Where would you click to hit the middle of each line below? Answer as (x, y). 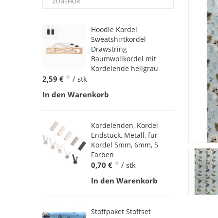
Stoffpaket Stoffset (121, 211)
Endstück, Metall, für (124, 135)
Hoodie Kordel (114, 29)
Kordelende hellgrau (125, 68)
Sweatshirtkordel (118, 39)
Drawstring (109, 49)
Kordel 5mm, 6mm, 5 (125, 145)
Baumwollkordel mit (124, 58)
